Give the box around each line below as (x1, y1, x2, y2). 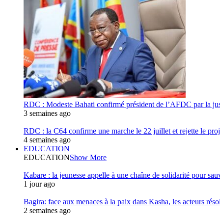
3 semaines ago (24, 109, 71, 117)
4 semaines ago (24, 136, 71, 144)
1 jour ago (24, 180, 55, 188)
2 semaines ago (24, 206, 71, 215)
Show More (70, 153, 107, 162)
